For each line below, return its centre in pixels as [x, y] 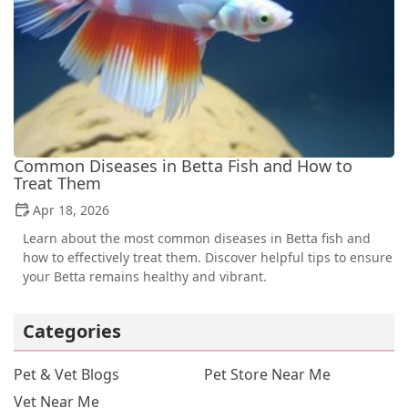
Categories [72, 331]
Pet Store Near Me [267, 375]
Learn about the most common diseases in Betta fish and [197, 239]
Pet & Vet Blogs [66, 375]
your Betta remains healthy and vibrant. [145, 277]
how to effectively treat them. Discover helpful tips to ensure [208, 258]
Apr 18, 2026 [71, 210]
